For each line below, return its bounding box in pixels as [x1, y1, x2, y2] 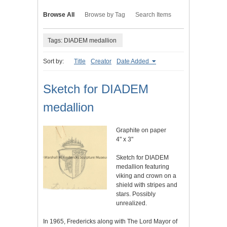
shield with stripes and [116, 181, 177, 189]
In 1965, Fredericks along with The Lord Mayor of [43, 218, 177, 225]
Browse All [43, 11, 74, 19]
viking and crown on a [116, 172, 176, 180]
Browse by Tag [85, 11, 125, 19]
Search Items [135, 11, 171, 19]
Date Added [117, 58, 150, 65]
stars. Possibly [116, 191, 156, 198]
